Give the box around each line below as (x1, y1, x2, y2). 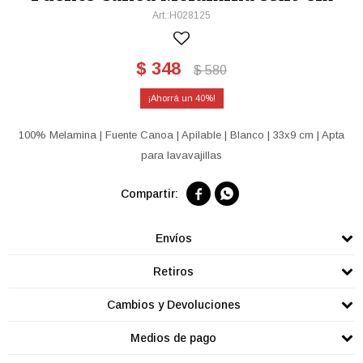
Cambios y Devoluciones (106, 298, 241, 311)
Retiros (153, 265, 194, 278)
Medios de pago (130, 331, 216, 344)
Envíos (155, 232, 192, 245)
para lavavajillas (141, 149, 222, 161)
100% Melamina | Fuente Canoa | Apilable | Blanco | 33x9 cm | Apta (19, 129, 344, 141)
